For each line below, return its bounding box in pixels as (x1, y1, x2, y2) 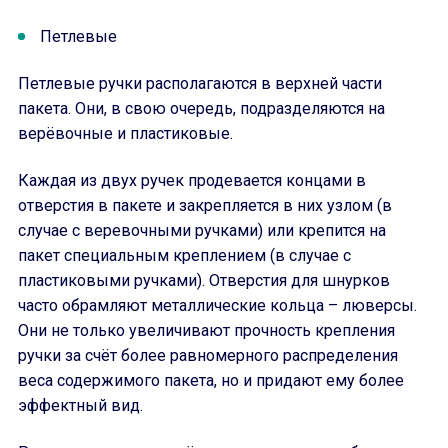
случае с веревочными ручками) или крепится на (18, 221, 386, 240)
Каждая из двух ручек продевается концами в (18, 171, 366, 190)
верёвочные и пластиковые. (18, 124, 233, 143)
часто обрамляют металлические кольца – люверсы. (18, 296, 417, 315)
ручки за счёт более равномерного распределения (18, 346, 398, 365)
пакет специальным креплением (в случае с (18, 246, 351, 265)
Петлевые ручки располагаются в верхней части (18, 74, 382, 93)
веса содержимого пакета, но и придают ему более (18, 371, 404, 390)
